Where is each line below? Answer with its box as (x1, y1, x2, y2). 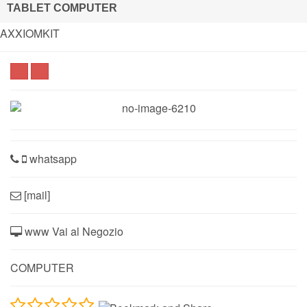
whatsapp (27, 150, 77, 167)
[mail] (21, 186, 50, 203)
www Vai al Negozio (22, 223, 123, 239)
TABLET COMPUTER (7, 2, 117, 14)
